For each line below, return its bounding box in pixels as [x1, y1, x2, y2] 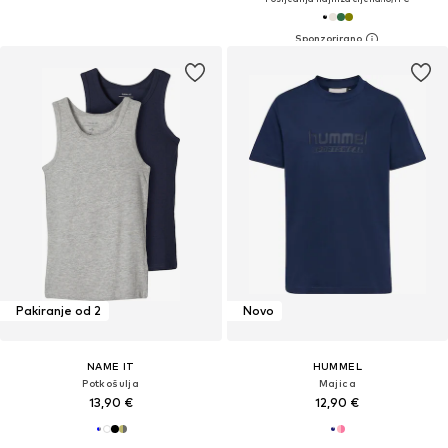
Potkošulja [82, 376, 140, 389]
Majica [318, 376, 356, 389]
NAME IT [86, 359, 135, 372]
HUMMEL [312, 359, 362, 372]
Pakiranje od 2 [16, 303, 101, 319]
